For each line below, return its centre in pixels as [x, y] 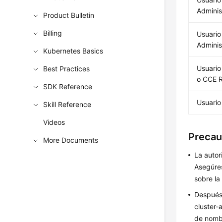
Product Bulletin [69, 15]
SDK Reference [68, 86]
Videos [54, 122]
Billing [53, 33]
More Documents [71, 140]
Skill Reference [67, 104]
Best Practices [67, 69]
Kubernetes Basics [73, 51]
